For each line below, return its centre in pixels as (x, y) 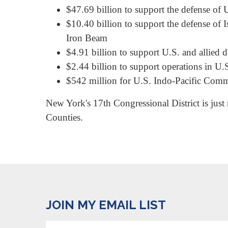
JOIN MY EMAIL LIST (106, 205)
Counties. (64, 117)
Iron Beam (87, 38)
